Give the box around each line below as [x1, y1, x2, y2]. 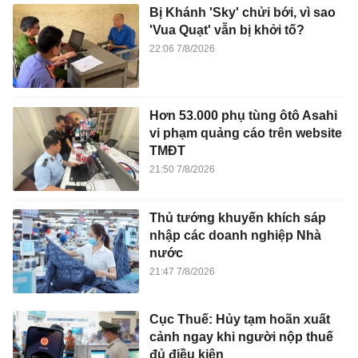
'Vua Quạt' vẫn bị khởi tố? [149, 23, 304, 38]
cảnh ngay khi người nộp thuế [149, 329, 333, 344]
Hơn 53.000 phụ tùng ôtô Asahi [149, 108, 337, 122]
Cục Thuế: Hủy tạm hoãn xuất [149, 312, 330, 326]
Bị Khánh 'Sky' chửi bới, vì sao [149, 6, 336, 20]
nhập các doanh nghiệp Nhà [149, 229, 321, 243]
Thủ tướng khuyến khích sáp [149, 211, 326, 225]
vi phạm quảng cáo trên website [149, 125, 342, 140]
